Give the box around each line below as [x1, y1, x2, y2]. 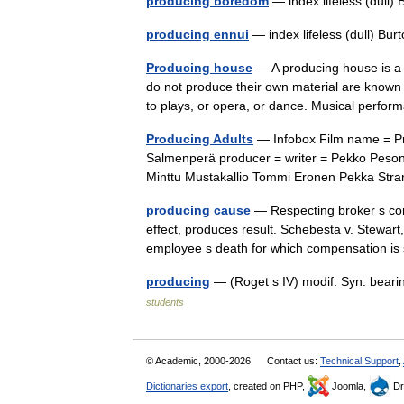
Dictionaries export [146, 381, 228, 391]
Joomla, [329, 381, 369, 391]
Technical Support [320, 355, 399, 366]
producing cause [146, 203, 251, 217]
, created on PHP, [228, 381, 308, 391]
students [146, 297, 184, 308]
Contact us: [267, 355, 320, 366]
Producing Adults [146, 132, 253, 146]
